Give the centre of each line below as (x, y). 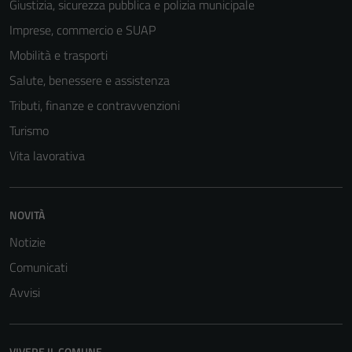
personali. (223, 78)
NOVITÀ (27, 215)
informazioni (229, 59)
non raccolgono (235, 40)
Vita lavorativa (47, 156)
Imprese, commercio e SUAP (82, 30)
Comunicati (38, 267)
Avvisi (25, 292)
